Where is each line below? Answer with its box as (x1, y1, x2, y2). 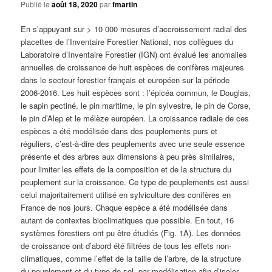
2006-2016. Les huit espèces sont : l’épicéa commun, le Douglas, (21, 87, 251, 99)
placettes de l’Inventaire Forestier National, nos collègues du (21, 36, 234, 48)
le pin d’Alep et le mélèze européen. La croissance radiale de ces (21, 112, 250, 124)
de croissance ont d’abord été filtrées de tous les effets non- (21, 240, 232, 252)
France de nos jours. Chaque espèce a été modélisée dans (21, 202, 228, 214)
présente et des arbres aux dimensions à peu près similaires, (21, 151, 236, 163)
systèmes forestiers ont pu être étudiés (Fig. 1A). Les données (21, 227, 242, 239)
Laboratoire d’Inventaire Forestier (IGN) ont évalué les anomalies (21, 49, 248, 61)
